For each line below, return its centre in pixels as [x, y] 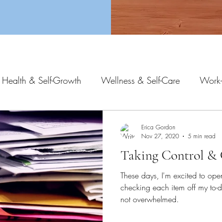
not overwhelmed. [150, 199]
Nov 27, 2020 [160, 136]
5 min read [202, 136]
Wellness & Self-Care [140, 80]
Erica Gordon [158, 127]
